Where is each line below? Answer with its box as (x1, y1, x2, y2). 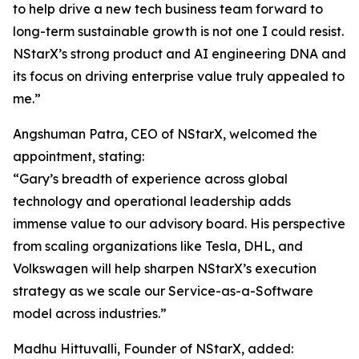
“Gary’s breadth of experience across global (13, 171, 288, 187)
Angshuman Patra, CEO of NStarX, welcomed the (13, 126, 317, 142)
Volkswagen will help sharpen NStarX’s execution (13, 260, 317, 276)
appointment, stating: (13, 148, 144, 164)
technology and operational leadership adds (13, 193, 291, 209)
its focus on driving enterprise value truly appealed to (13, 68, 345, 84)
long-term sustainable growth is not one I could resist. (13, 23, 344, 39)
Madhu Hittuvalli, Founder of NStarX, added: (13, 341, 293, 357)
